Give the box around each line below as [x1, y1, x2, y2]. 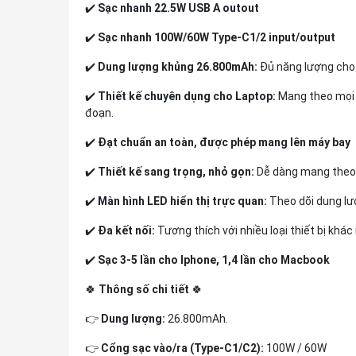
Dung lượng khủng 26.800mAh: [98, 60, 257, 73]
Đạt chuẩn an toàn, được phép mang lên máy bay [98, 136, 350, 149]
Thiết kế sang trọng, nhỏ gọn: [98, 165, 254, 178]
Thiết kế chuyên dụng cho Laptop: [98, 90, 276, 103]
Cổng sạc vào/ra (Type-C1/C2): [101, 342, 264, 354]
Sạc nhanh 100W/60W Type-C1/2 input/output [98, 31, 335, 44]
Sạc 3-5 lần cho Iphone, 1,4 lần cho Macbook [98, 253, 330, 266]
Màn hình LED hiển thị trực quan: [98, 195, 267, 207]
